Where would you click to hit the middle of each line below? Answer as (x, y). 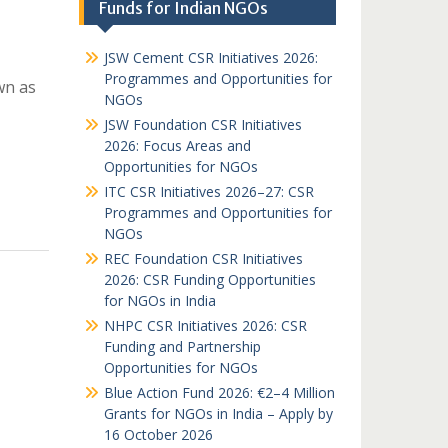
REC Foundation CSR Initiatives (203, 258)
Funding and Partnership (182, 346)
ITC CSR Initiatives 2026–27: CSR (208, 191)
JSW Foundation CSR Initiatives (202, 124)
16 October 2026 (158, 434)
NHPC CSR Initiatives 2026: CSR (205, 325)
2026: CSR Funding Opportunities (209, 279)
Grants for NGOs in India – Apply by (218, 413)
